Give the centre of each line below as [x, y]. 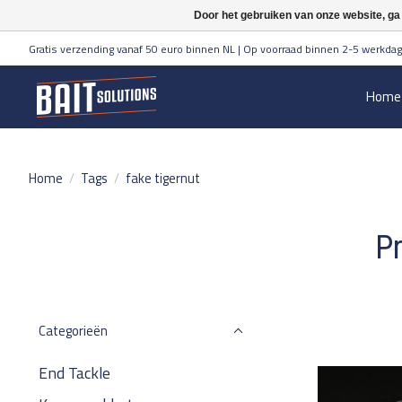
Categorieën [73, 331]
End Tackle [74, 373]
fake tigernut [162, 178]
